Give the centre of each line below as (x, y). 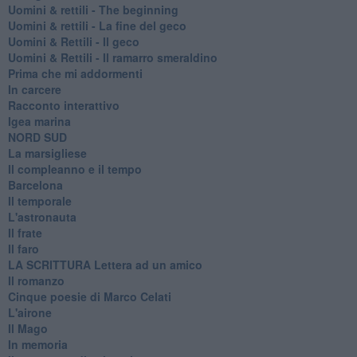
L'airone (29, 312)
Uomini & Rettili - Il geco (73, 41)
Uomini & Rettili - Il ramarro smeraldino (112, 57)
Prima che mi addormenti (75, 73)
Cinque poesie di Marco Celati (89, 296)
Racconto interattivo (63, 105)
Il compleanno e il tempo (75, 169)
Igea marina (39, 121)
